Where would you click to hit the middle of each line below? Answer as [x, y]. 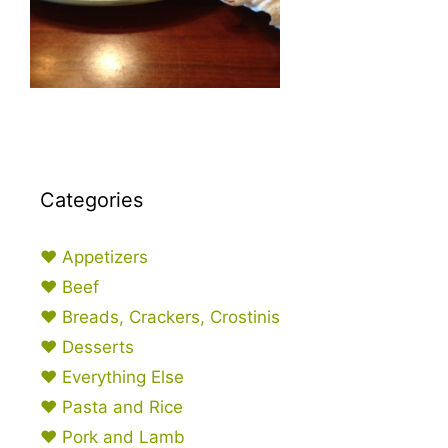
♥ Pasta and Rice [111, 407]
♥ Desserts [87, 347]
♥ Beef [69, 287]
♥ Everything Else [112, 377]
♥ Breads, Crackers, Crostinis [160, 317]
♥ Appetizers [94, 257]
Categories [91, 200]
